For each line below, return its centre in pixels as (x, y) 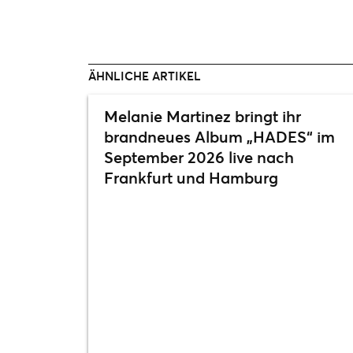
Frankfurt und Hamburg (191, 178)
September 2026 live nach (199, 158)
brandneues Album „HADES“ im (219, 137)
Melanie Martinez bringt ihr (203, 117)
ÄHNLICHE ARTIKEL (145, 76)
